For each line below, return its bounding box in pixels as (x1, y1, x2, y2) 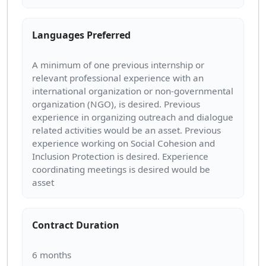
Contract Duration (32, 218, 119, 232)
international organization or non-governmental (32, 85, 233, 97)
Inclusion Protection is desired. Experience (32, 150, 208, 163)
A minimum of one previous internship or (32, 59, 204, 71)
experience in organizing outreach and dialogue (32, 111, 233, 123)
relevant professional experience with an (32, 72, 204, 84)
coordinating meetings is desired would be (32, 163, 210, 176)
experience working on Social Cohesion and (32, 137, 215, 150)
